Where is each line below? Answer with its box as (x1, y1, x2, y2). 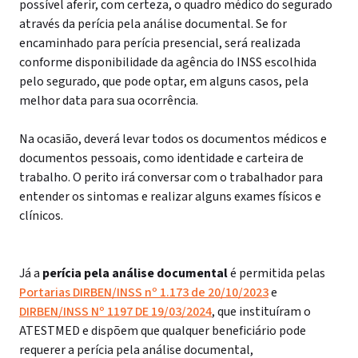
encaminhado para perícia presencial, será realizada (19, 34, 300, 52)
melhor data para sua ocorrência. (19, 92, 198, 109)
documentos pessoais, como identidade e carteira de (19, 149, 304, 167)
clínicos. (19, 207, 63, 225)
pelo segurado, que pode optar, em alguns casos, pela (19, 73, 308, 90)
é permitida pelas (228, 265, 325, 282)
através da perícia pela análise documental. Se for (19, 15, 287, 33)
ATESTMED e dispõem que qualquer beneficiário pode (19, 322, 306, 340)
